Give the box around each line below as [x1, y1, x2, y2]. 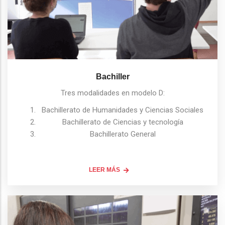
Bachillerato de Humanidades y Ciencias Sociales [42, 105, 203, 115]
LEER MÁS [89, 166, 120, 174]
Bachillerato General [89, 130, 156, 139]
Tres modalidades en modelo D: [60, 88, 165, 98]
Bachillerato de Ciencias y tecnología [62, 118, 183, 127]
